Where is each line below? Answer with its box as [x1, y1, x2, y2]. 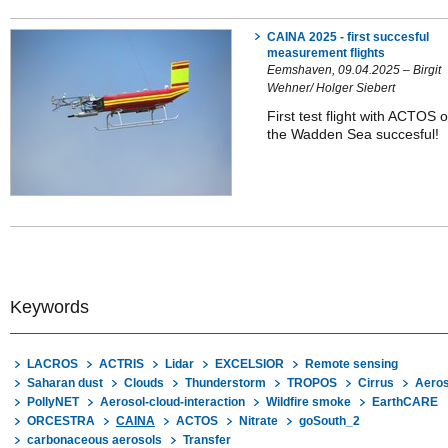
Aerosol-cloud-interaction [100, 395, 245, 409]
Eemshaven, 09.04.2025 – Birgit [267, 63, 441, 77]
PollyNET [27, 395, 79, 409]
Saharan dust [27, 376, 103, 390]
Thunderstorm [185, 376, 266, 390]
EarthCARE [372, 395, 438, 409]
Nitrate [239, 414, 278, 428]
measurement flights [267, 46, 385, 60]
